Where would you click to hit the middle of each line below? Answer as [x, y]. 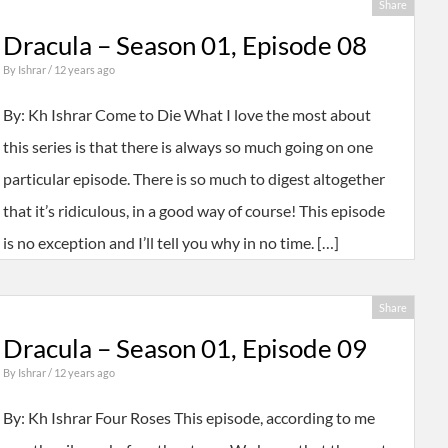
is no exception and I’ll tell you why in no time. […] [170, 243]
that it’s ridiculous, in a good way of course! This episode [193, 211]
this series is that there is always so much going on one [187, 147]
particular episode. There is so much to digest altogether [193, 179]
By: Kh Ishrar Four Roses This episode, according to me [188, 418]
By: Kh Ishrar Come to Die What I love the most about [186, 115]
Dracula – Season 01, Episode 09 [184, 348]
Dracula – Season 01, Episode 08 [184, 45]
